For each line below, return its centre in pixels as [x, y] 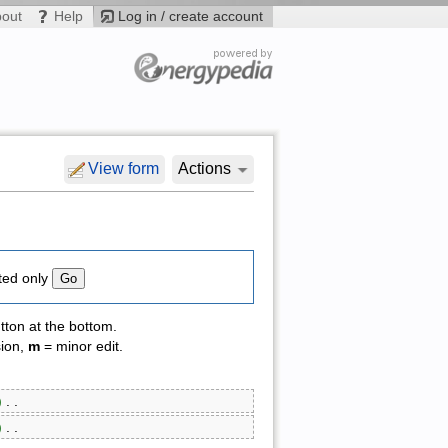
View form [124, 169]
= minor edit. [81, 347]
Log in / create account [190, 15]
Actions [205, 169]
